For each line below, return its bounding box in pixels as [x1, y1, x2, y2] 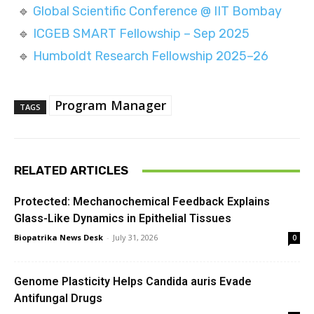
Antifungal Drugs [14, 292, 102, 305]
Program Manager [55, 97, 166, 114]
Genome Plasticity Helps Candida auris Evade [14, 275, 252, 288]
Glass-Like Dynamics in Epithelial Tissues [14, 212, 231, 225]
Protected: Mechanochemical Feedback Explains [14, 195, 270, 208]
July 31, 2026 [113, 232, 158, 243]
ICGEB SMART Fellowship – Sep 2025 [33, 26, 250, 41]
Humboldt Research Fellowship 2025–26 [33, 48, 268, 64]
